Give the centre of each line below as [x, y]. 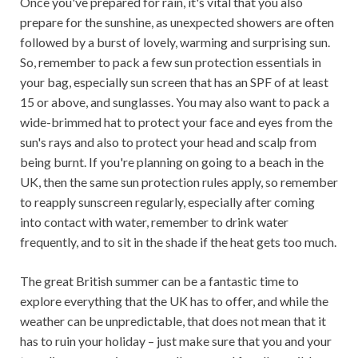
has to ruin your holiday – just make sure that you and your [176, 341]
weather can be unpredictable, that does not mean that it [173, 321]
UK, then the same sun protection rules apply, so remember [179, 182]
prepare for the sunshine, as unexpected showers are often [177, 22]
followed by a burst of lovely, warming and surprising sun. [175, 42]
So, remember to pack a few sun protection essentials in [171, 62]
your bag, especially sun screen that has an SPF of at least [174, 82]
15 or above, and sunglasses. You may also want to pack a [175, 102]
